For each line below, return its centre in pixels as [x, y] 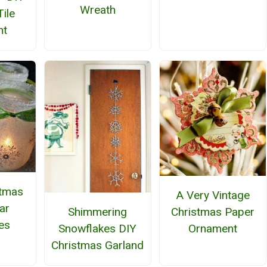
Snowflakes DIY [98, 229]
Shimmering [98, 212]
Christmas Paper [213, 212]
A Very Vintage [213, 195]
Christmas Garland [98, 246]
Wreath [97, 10]
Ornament [213, 229]
